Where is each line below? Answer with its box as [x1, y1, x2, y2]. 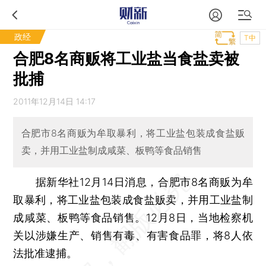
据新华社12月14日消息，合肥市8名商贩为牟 [13, 175, 253, 188]
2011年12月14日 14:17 [13, 96, 96, 106]
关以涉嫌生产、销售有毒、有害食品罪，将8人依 [13, 229, 253, 242]
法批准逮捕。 [13, 246, 78, 259]
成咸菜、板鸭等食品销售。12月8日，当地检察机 [13, 211, 253, 224]
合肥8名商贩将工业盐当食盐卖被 [13, 49, 240, 68]
